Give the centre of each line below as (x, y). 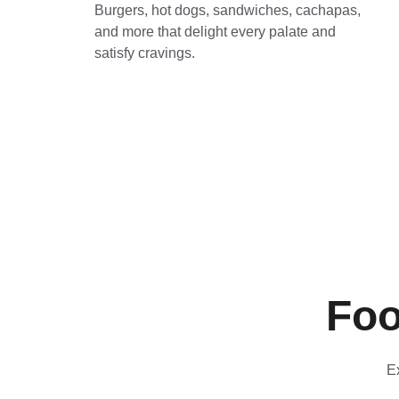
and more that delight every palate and (217, 32)
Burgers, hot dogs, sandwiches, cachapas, (229, 10)
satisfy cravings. (145, 53)
